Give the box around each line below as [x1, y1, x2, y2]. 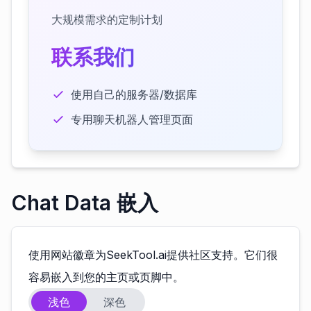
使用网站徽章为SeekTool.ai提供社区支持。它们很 [28, 248, 278, 262]
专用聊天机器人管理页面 [71, 112, 193, 126]
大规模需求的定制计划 [51, 12, 162, 26]
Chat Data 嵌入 [11, 190, 158, 215]
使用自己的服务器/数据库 [71, 87, 197, 101]
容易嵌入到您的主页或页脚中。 [28, 270, 184, 284]
